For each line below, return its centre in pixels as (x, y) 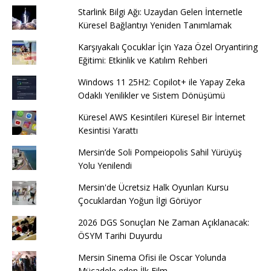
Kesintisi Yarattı (108, 130)
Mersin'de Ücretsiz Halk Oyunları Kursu (153, 187)
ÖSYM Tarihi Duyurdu (120, 235)
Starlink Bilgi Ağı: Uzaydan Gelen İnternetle (160, 11)
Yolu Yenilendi (105, 165)
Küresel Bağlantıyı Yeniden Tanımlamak (155, 25)
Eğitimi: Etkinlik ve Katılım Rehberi (142, 60)
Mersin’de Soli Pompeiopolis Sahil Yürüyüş (160, 152)
